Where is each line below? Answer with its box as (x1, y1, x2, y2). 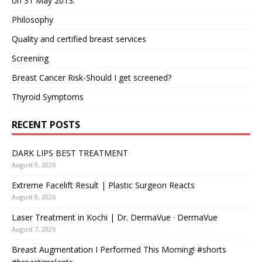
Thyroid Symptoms (12, 91, 84, 102)
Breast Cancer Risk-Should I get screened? (12, 72, 171, 83)
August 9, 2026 (12, 160, 56, 169)
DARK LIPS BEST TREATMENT (12, 147, 128, 158)
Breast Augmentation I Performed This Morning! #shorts (12, 244, 226, 255)
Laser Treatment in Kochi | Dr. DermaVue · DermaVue (12, 212, 218, 223)
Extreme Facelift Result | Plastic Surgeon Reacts (12, 180, 195, 191)
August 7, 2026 (12, 225, 56, 233)
